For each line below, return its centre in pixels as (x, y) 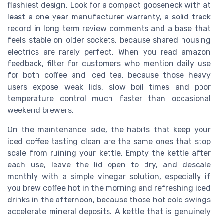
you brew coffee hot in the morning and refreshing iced (109, 188)
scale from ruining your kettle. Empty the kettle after (109, 153)
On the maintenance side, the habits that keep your (109, 130)
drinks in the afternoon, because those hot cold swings (109, 200)
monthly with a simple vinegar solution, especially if (109, 177)
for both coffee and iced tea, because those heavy (109, 75)
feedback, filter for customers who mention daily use (109, 64)
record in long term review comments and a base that (109, 29)
